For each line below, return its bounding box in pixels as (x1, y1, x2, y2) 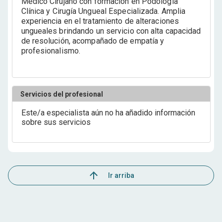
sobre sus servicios (21, 117, 91, 127)
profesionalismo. (21, 46, 81, 55)
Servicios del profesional (20, 90, 103, 98)
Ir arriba (100, 171, 134, 179)
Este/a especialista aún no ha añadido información (21, 108, 195, 117)
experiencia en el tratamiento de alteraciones (21, 16, 179, 26)
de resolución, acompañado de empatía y (21, 36, 165, 46)
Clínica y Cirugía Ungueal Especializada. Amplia (21, 6, 162, 16)
